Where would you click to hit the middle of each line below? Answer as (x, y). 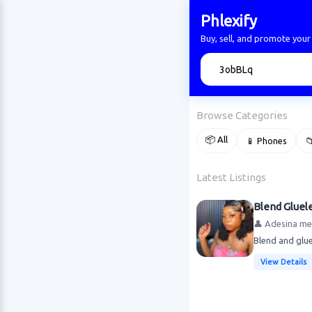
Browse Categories (242, 115)
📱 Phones (266, 141)
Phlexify (229, 21)
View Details (283, 262)
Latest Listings (231, 177)
